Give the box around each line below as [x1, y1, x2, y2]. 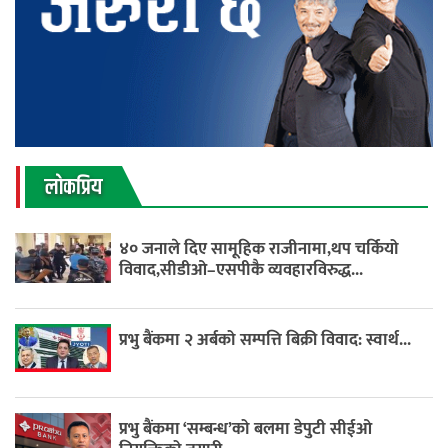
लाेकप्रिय [45, 171, 102, 206]
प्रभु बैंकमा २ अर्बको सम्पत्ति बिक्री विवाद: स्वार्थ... [119, 326, 412, 355]
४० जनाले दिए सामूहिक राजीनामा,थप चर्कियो [119, 235, 400, 264]
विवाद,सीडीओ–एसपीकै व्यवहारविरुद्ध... [119, 256, 364, 285]
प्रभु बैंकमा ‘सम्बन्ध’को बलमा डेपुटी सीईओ [119, 415, 373, 444]
